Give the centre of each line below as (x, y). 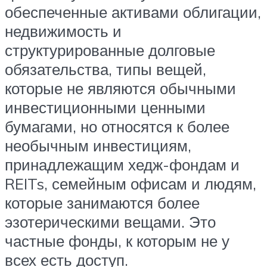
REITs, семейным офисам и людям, (131, 184)
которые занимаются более (102, 203)
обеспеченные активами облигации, (133, 12)
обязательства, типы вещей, (105, 69)
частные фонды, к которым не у (117, 241)
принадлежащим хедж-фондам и (122, 165)
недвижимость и (63, 31)
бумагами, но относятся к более (117, 127)
